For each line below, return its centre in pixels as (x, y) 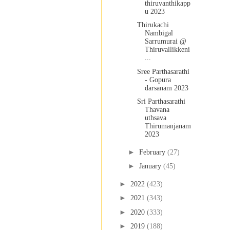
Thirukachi (153, 25)
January (151, 166)
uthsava (155, 118)
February (153, 152)
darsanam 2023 (166, 88)
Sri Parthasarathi (161, 102)
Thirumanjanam (168, 126)
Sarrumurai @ (165, 42)
